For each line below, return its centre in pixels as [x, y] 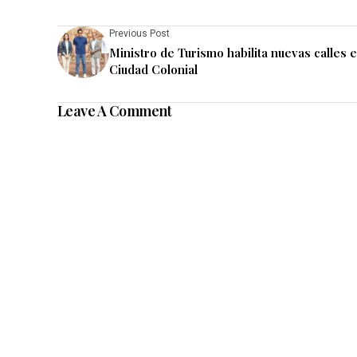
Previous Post [139, 34]
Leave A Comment [115, 111]
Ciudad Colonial [153, 70]
